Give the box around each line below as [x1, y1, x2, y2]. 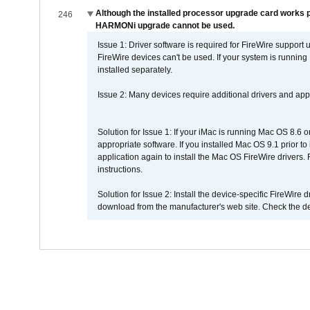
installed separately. [97, 65, 172, 75]
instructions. [97, 165, 143, 174]
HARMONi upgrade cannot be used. [95, 21, 235, 30]
